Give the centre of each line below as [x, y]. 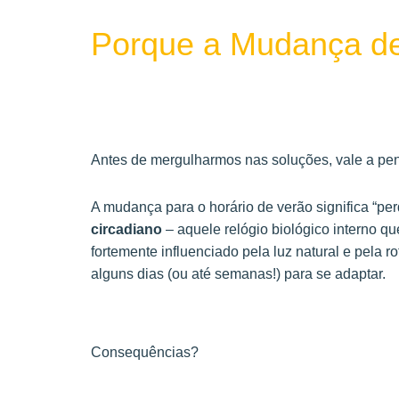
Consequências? [145, 353]
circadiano [126, 230]
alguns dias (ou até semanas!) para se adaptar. [238, 274]
